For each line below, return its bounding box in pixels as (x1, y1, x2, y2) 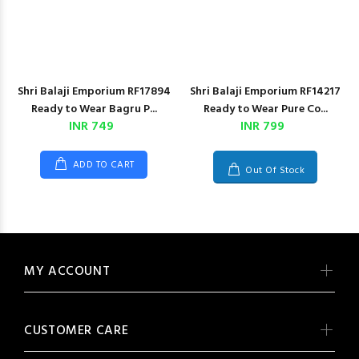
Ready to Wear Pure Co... (203, 100, 328, 119)
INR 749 (68, 116, 114, 137)
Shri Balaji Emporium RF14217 (190, 83, 341, 101)
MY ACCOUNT (24, 261, 111, 282)
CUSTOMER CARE (24, 321, 129, 341)
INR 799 (240, 116, 284, 137)
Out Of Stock (245, 163, 305, 179)
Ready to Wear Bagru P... (30, 100, 157, 119)
